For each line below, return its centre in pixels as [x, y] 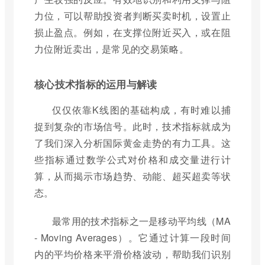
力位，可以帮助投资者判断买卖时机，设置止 [132, 15]
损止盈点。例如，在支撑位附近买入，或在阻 [132, 32]
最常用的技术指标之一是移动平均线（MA [141, 221]
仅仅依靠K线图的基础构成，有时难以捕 [141, 109]
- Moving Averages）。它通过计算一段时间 [132, 237]
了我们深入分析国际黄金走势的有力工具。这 [132, 143]
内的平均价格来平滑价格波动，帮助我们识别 [132, 254]
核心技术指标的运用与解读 [96, 84]
